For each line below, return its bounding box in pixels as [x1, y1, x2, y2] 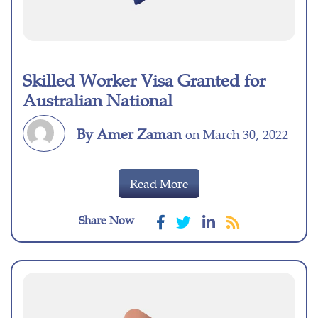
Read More [130, 175, 188, 192]
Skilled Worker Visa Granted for [23, 67, 265, 92]
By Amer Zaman [77, 123, 182, 144]
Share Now [79, 212, 134, 229]
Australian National [23, 87, 172, 112]
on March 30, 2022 [182, 125, 288, 143]
